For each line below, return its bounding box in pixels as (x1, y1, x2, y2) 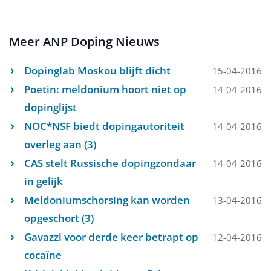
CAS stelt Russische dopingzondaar (24, 156, 196, 170)
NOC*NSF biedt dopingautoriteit (24, 119, 184, 133)
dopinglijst (24, 100, 77, 114)
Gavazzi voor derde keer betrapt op (24, 230, 198, 244)
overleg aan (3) (24, 137, 96, 151)
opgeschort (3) (24, 211, 94, 225)
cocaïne (24, 248, 62, 262)
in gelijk (24, 174, 63, 188)
